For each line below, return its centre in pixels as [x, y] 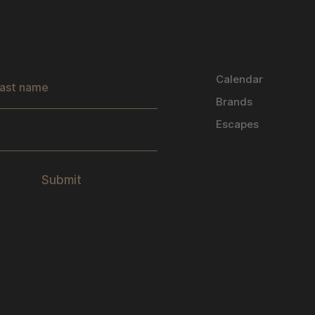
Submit [61, 180]
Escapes [238, 124]
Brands [234, 102]
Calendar [240, 79]
